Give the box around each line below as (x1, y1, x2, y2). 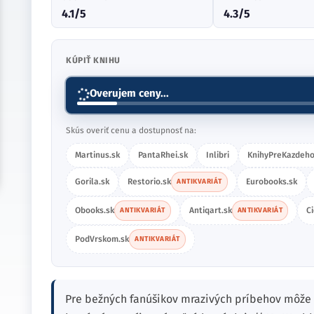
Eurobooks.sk (245, 177, 297, 186)
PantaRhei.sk (138, 150, 188, 160)
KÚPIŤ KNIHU (66, 55, 121, 65)
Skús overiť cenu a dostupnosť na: (66, 125, 196, 135)
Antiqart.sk (189, 205, 232, 215)
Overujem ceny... (90, 87, 169, 100)
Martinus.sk (75, 150, 120, 160)
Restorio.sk (128, 177, 171, 186)
